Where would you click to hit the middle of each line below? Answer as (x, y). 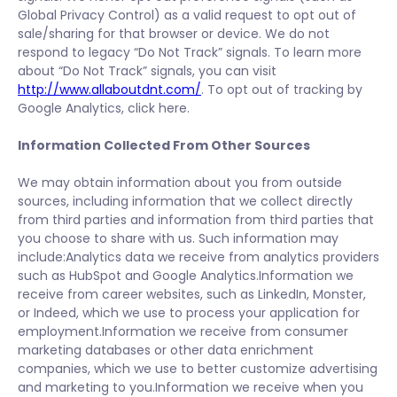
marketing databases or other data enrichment (166, 350)
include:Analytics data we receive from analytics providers (198, 257)
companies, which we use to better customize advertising (198, 369)
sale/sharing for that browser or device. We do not (174, 34)
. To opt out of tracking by (282, 90)
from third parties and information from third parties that (196, 220)
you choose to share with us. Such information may (178, 238)
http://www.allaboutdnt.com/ (109, 90)
